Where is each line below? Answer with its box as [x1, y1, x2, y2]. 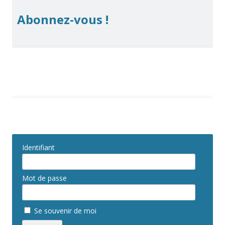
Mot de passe [22, 173, 67, 183]
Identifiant [22, 143, 55, 152]
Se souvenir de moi [32, 206, 96, 215]
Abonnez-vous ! [17, 11, 108, 28]
